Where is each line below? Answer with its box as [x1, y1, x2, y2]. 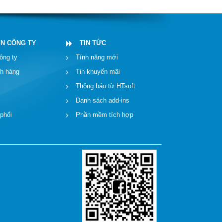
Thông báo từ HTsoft [75, 82, 135, 90]
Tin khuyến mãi [75, 67, 120, 75]
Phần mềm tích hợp [75, 111, 133, 118]
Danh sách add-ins [75, 96, 129, 104]
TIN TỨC [79, 39, 106, 47]
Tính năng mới [75, 53, 118, 61]
